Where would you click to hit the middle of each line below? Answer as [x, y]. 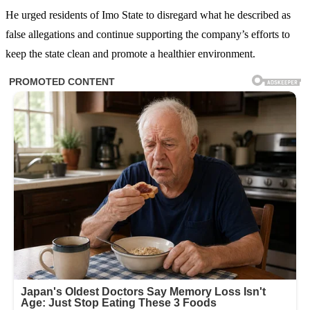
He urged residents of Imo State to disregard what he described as [148, 15]
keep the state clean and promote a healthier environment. [130, 53]
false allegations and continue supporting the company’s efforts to [148, 34]
